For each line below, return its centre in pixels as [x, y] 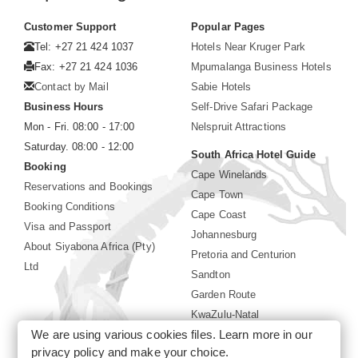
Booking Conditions [70, 206]
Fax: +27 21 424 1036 [86, 66]
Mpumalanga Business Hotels [261, 66]
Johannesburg [224, 234]
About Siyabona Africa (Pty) [89, 246]
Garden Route [224, 294]
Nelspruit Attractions [239, 126]
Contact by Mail [72, 86]
